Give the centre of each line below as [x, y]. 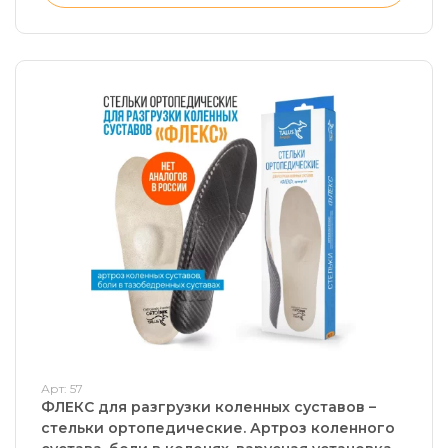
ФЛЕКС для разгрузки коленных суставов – [208, 407]
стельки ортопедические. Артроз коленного [176, 428]
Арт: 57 [62, 388]
